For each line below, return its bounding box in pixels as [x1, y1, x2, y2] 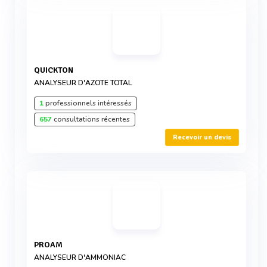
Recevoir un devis [173, 133, 231, 142]
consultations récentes [52, 114, 130, 124]
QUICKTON [40, 65, 73, 75]
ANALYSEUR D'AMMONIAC [34, 253, 126, 262]
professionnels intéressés [44, 98, 132, 108]
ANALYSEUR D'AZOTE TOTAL [34, 78, 132, 88]
